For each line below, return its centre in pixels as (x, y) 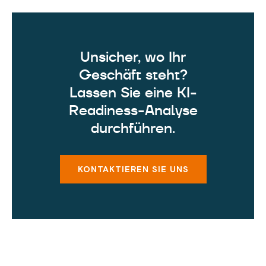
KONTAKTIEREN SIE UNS (133, 169)
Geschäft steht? (133, 75)
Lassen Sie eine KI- (133, 93)
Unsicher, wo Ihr (133, 57)
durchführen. (133, 128)
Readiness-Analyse (133, 110)
